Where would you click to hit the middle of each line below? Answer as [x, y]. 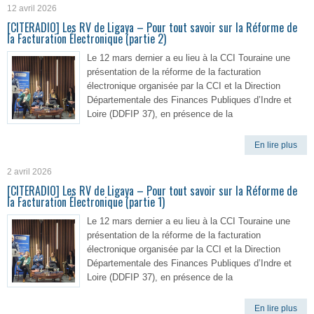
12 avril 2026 [32, 8]
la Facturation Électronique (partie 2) [87, 39]
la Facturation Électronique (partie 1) [86, 202]
